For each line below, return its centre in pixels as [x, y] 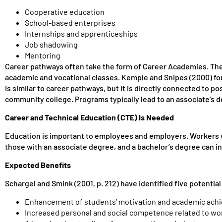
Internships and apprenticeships [81, 33]
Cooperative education [65, 12]
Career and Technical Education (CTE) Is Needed [89, 117]
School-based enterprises [70, 23]
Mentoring [43, 55]
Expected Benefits [38, 165]
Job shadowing [51, 44]
